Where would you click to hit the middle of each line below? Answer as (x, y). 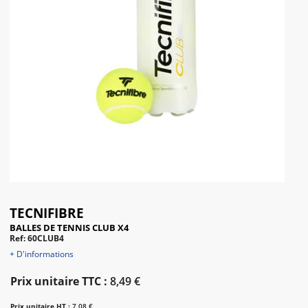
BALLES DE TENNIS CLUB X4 (69, 228)
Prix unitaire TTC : (59, 281)
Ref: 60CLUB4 (37, 238)
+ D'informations (42, 254)
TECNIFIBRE (47, 213)
